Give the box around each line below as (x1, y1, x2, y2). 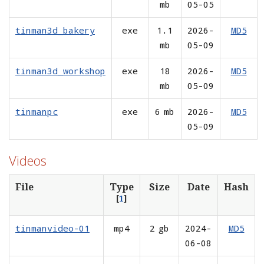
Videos (9, 151, 47, 169)
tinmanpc (15, 105, 58, 117)
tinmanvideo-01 (15, 222, 90, 234)
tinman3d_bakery (15, 24, 95, 36)
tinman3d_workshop (15, 64, 105, 77)
